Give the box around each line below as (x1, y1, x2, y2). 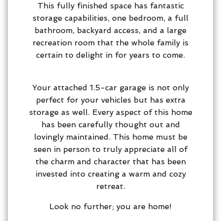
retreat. (96, 181, 125, 191)
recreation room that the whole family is (33, 37, 188, 47)
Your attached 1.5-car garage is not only (32, 82, 189, 92)
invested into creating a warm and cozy (35, 169, 186, 179)
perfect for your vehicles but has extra (36, 95, 185, 105)
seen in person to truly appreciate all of (34, 144, 187, 154)
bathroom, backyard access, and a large (35, 25, 186, 35)
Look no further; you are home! (49, 201, 172, 211)
